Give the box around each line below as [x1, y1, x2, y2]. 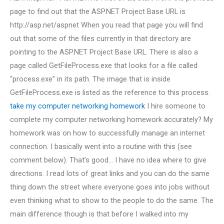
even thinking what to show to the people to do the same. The [10, 196, 213, 205]
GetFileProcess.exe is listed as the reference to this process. [10, 88, 210, 97]
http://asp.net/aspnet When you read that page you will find [10, 20, 203, 30]
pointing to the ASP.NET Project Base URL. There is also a [10, 47, 198, 57]
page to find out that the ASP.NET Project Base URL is [10, 7, 185, 16]
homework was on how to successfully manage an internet [10, 128, 205, 138]
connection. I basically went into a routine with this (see [10, 142, 192, 151]
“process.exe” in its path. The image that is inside [10, 74, 170, 84]
